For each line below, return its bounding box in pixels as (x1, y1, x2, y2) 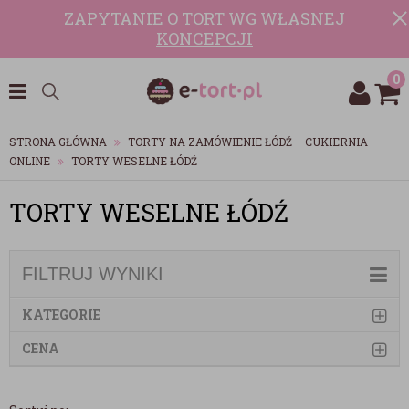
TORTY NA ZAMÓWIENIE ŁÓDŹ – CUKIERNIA (128, 134, 368, 149)
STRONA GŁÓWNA (9, 134, 107, 149)
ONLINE (9, 153, 50, 168)
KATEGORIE (22, 306, 100, 323)
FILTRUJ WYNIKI (22, 264, 163, 284)
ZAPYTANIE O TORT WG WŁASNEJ (64, 7, 345, 29)
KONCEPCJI (156, 27, 253, 49)
